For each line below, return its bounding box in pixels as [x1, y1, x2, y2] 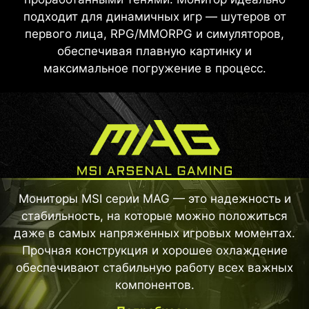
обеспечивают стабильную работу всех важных [16, 261, 293, 275]
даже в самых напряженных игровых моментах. [14, 226, 295, 241]
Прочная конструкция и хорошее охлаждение [21, 243, 288, 258]
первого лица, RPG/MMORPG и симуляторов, [25, 26, 284, 41]
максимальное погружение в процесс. [43, 61, 266, 75]
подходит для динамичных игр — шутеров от [23, 9, 286, 23]
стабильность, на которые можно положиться [21, 209, 288, 223]
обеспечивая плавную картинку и [57, 43, 252, 58]
